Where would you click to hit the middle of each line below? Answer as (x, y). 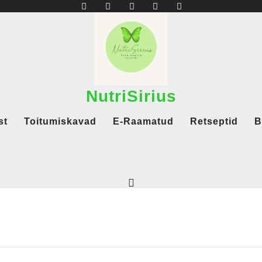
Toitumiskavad (60, 121)
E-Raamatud (143, 121)
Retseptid (214, 121)
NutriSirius (131, 96)
